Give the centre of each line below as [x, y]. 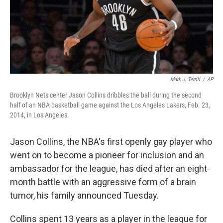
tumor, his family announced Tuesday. [84, 195]
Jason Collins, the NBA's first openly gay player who [111, 142]
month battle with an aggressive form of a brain [103, 182]
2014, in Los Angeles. [40, 115]
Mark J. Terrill [185, 79]
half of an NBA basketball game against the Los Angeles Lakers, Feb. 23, [110, 105]
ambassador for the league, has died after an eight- [110, 168]
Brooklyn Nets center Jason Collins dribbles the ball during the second [106, 95]
